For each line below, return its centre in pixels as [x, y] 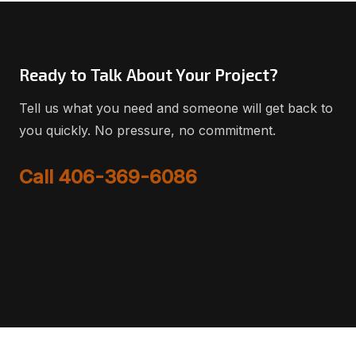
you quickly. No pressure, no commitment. [147, 130]
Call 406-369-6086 [108, 176]
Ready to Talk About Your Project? [149, 74]
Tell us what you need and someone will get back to [176, 108]
